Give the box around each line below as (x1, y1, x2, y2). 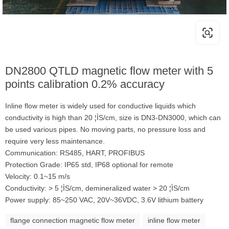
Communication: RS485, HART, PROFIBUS (5, 149, 145, 157)
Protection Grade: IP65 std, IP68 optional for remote (5, 161, 173, 169)
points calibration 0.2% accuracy (5, 78, 165, 90)
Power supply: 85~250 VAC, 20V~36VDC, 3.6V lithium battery (5, 196, 203, 204)
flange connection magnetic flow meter (10, 216, 135, 224)
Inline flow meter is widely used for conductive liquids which (5, 102, 196, 110)
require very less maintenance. (5, 137, 105, 145)
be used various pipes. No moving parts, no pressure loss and (5, 125, 205, 133)
